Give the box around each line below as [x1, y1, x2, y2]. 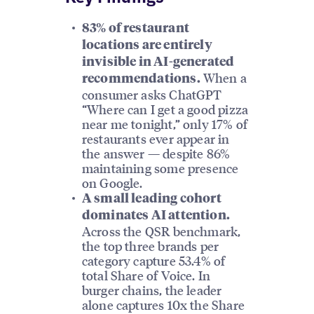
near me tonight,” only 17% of [81, 116, 248, 132]
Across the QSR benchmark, [81, 223, 241, 240]
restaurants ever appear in [81, 130, 230, 147]
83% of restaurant [81, 22, 189, 36]
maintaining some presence [81, 160, 239, 177]
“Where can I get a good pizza [81, 101, 249, 118]
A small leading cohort [81, 193, 221, 206]
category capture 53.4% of [81, 252, 226, 269]
